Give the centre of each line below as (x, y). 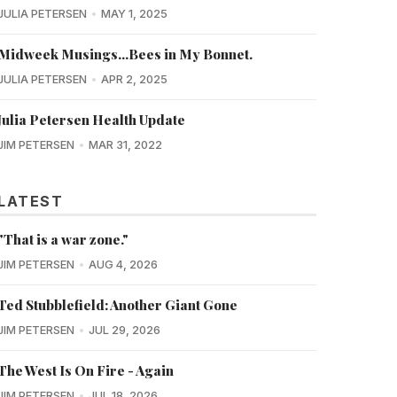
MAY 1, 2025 (134, 14)
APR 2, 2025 (134, 80)
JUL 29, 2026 (124, 331)
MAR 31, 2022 (125, 145)
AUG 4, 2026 (123, 265)
